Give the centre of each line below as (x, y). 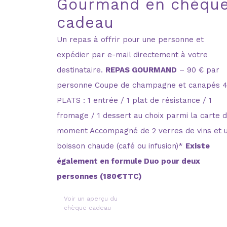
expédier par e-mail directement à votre (132, 54)
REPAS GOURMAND (141, 70)
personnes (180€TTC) (99, 176)
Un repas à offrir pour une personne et (130, 39)
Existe (197, 146)
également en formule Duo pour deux (128, 161)
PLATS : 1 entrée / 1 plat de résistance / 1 (134, 100)
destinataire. (81, 70)
